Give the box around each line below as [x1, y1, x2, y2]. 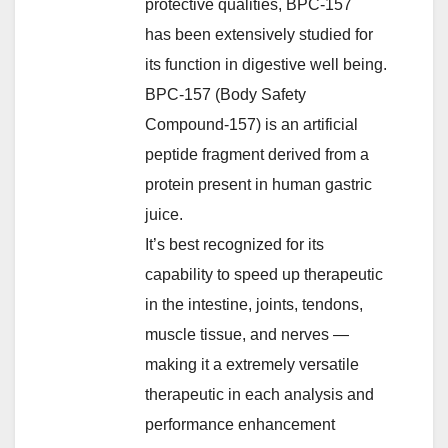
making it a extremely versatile [145, 355, 359, 373]
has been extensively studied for [145, 25, 373, 43]
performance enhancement [145, 415, 335, 433]
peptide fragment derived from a [145, 145, 369, 163]
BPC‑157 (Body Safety [145, 85, 306, 103]
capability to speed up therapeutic [145, 265, 383, 283]
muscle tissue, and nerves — [145, 325, 349, 343]
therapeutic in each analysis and [145, 385, 374, 403]
